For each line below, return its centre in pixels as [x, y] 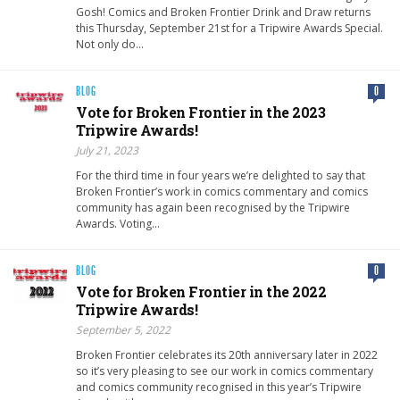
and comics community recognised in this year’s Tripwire [219, 387]
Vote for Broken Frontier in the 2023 [200, 112]
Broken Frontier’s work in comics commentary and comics [222, 192]
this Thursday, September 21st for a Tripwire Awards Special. [229, 29]
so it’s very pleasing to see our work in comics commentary [225, 371]
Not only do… [110, 45]
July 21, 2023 [107, 151]
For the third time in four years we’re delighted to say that [221, 176]
